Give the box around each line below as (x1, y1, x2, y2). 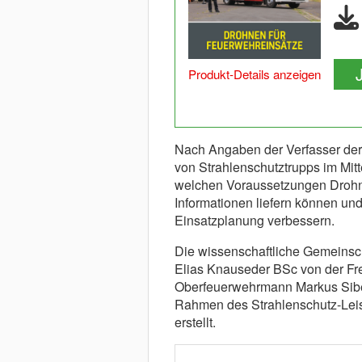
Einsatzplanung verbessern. (174, 211, 335, 229)
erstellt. (174, 313, 216, 331)
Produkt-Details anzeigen (187, 65, 321, 83)
